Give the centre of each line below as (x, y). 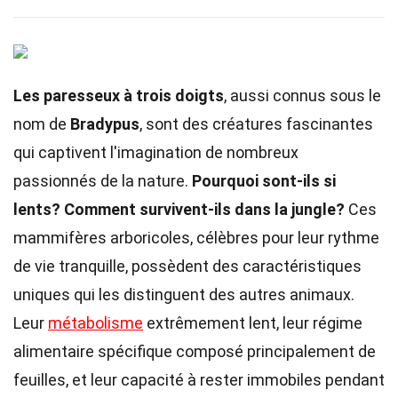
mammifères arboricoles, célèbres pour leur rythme (196, 238)
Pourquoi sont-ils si (264, 181)
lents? (37, 209)
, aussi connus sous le (302, 96)
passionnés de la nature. (103, 181)
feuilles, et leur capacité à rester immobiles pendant (199, 380)
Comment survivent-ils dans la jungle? (204, 209)
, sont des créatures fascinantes (256, 124)
